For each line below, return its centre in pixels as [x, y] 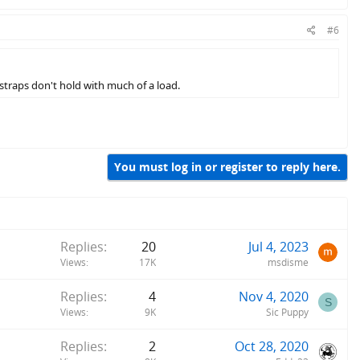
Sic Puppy [287, 312]
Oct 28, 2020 [272, 346]
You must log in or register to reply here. [227, 167]
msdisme [288, 262]
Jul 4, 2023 [278, 246]
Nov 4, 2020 [274, 296]
